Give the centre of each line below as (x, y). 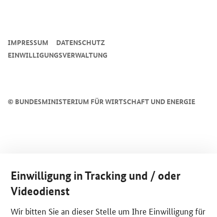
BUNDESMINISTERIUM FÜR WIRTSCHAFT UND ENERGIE (104, 101)
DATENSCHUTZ (81, 42)
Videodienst (40, 191)
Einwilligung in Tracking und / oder (96, 176)
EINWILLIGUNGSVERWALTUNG (58, 54)
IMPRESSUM (28, 42)
